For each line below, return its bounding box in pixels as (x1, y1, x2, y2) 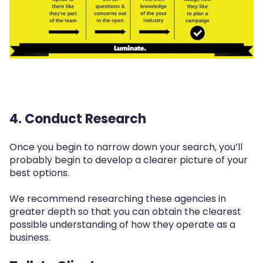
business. (9, 231, 50, 245)
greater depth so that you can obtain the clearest (9, 205, 241, 219)
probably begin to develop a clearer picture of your (9, 153, 248, 167)
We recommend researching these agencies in (9, 192, 226, 206)
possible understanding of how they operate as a (9, 218, 235, 232)
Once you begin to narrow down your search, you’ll (9, 140, 242, 154)
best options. (9, 166, 69, 180)
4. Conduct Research (9, 110, 146, 129)
